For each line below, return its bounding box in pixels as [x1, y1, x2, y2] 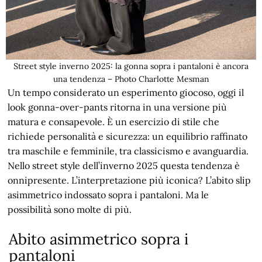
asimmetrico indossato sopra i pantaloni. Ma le [8, 188, 209, 201]
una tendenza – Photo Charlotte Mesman [53, 73, 209, 84]
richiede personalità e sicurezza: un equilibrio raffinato [8, 130, 248, 142]
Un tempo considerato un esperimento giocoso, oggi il [8, 86, 244, 98]
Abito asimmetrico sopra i [9, 229, 189, 249]
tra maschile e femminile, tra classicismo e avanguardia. [8, 144, 249, 157]
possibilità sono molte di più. [8, 203, 132, 215]
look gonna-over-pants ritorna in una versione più [8, 101, 227, 113]
